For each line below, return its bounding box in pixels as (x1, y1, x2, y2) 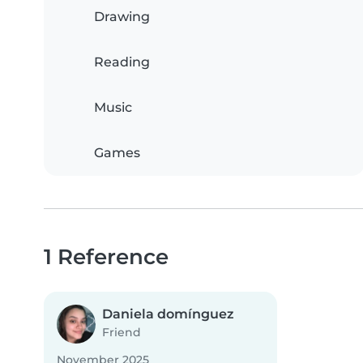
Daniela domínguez (102, 306, 234, 322)
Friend (102, 325, 141, 340)
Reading (94, 54, 150, 70)
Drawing (94, 9, 150, 25)
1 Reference (44, 244, 169, 270)
